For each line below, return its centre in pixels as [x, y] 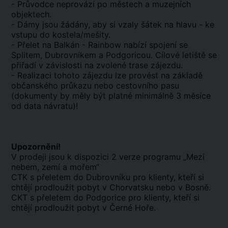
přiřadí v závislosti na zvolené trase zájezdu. [97, 65]
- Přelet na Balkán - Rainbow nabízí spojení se [99, 45]
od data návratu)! [45, 106]
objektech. [31, 14]
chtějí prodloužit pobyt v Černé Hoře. [83, 208]
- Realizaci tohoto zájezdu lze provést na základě [107, 75]
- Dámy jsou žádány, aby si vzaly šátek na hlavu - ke [113, 24]
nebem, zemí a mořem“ [55, 167]
